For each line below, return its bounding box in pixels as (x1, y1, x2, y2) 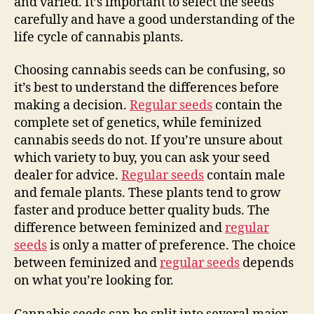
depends (240, 255, 294, 271)
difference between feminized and (14, 220, 225, 236)
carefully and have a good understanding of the (14, 11, 295, 28)
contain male (204, 168, 285, 184)
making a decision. (14, 97, 130, 114)
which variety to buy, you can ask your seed (14, 150, 270, 166)
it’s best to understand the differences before (14, 80, 279, 96)
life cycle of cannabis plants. (14, 29, 184, 46)
